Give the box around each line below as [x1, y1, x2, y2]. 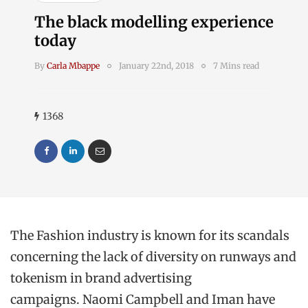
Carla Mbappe [47, 60, 100, 71]
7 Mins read [213, 60, 259, 71]
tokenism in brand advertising [10, 270, 192, 286]
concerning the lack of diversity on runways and [10, 249, 296, 265]
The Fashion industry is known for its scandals [10, 228, 289, 243]
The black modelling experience [34, 12, 274, 32]
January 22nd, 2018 [119, 60, 194, 71]
